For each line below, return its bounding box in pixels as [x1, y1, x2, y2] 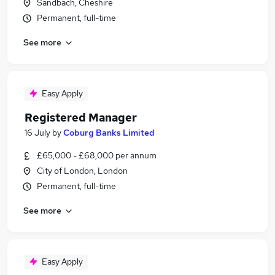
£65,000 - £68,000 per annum [37, 150, 157, 161]
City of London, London [37, 165, 128, 176]
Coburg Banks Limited [63, 127, 155, 138]
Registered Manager [25, 110, 137, 125]
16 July [25, 127, 50, 138]
